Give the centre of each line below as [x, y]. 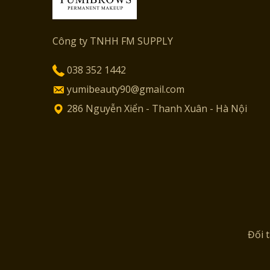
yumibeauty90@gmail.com [124, 89]
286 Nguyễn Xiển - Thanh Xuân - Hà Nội [156, 108]
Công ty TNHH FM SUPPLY [113, 41]
